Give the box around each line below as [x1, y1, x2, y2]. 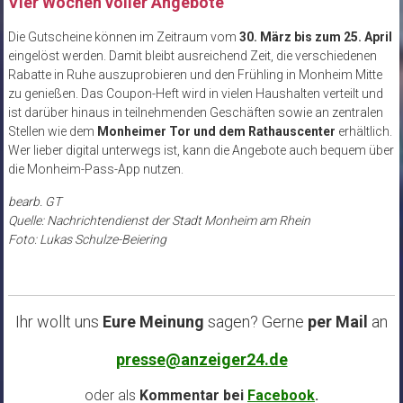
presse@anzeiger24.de [115, 350, 288, 370]
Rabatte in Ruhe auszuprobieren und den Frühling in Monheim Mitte [7, 67, 382, 83]
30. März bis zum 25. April [238, 30, 392, 45]
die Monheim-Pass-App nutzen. [7, 162, 184, 177]
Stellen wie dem [7, 124, 94, 139]
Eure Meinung [103, 312, 204, 332]
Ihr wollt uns [15, 312, 103, 332]
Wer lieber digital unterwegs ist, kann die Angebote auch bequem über [7, 143, 394, 158]
